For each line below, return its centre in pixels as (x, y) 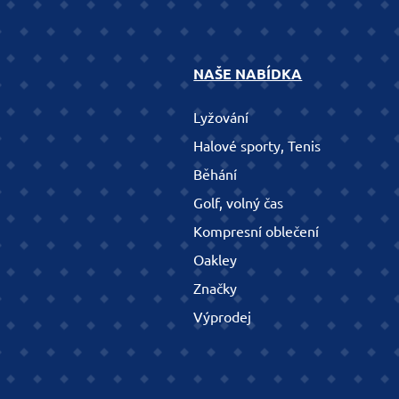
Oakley (216, 260)
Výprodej (223, 317)
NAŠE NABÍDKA (248, 73)
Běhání (216, 174)
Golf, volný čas (239, 203)
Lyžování (221, 117)
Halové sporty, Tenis (257, 146)
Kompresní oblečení (256, 231)
